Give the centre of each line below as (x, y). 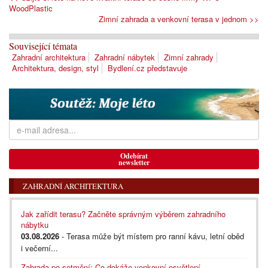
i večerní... (39, 248)
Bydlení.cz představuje (147, 68)
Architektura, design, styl (55, 68)
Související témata (43, 46)
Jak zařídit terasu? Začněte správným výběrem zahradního (123, 214)
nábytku (35, 225)
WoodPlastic (31, 8)
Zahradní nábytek (125, 57)
